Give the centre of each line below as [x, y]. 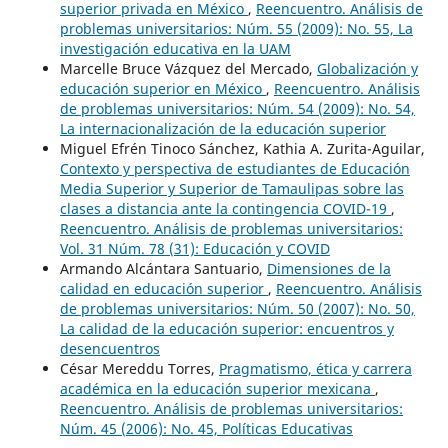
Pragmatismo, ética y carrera [315, 368]
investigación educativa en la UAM [175, 48]
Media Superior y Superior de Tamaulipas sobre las [231, 188]
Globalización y [367, 68]
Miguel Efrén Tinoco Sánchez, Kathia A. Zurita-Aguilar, [242, 148]
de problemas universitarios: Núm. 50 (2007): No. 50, [237, 308]
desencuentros [109, 348]
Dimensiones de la [328, 268]
